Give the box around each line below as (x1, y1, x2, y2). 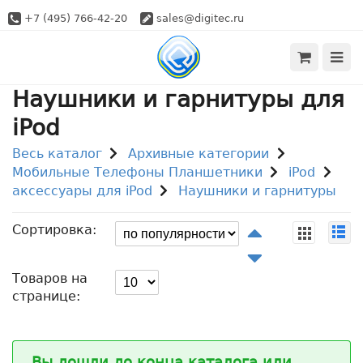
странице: (12, 288, 80, 304)
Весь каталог (12, 146, 102, 161)
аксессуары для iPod (12, 183, 152, 199)
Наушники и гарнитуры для (12, 86, 344, 113)
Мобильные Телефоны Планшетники (12, 164, 263, 180)
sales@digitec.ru (156, 12, 244, 24)
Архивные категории (128, 146, 270, 161)
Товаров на (12, 271, 88, 286)
